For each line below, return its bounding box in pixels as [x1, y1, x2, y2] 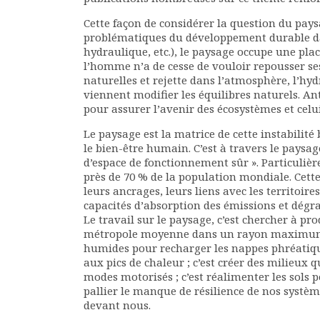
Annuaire [18, 43, 60, 58]
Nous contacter [7, 111, 79, 126]
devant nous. [84, 297, 151, 312]
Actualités [7, 94, 56, 109]
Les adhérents [7, 26, 74, 41]
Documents [18, 9, 71, 24]
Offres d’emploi [18, 60, 91, 75]
